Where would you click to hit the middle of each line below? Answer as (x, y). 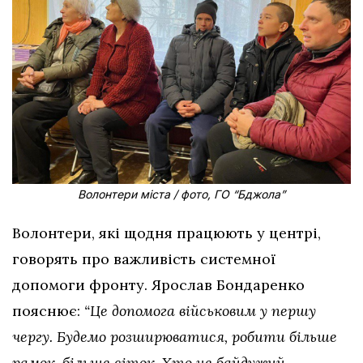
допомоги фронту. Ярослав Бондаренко (158, 284)
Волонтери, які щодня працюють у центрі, (167, 233)
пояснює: (46, 310)
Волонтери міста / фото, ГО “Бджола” (181, 194)
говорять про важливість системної (144, 258)
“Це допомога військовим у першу (198, 310)
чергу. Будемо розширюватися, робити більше (175, 336)
